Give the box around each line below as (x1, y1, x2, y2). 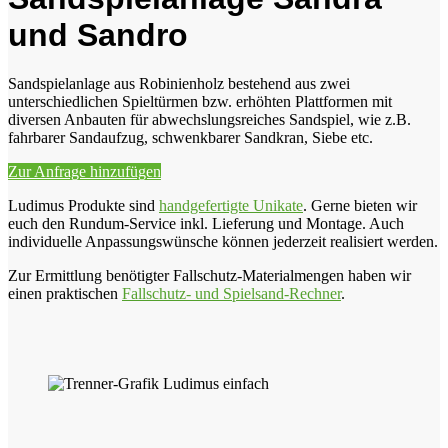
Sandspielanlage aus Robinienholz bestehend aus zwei (8, 75, 350, 93)
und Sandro (8, 16, 188, 53)
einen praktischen (8, 285, 122, 303)
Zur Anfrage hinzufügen (8, 163, 161, 181)
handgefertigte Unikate (159, 197, 303, 215)
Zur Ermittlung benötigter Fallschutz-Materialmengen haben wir (8, 267, 411, 285)
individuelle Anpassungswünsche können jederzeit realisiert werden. (8, 233, 438, 251)
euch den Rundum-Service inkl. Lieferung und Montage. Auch (8, 215, 404, 233)
